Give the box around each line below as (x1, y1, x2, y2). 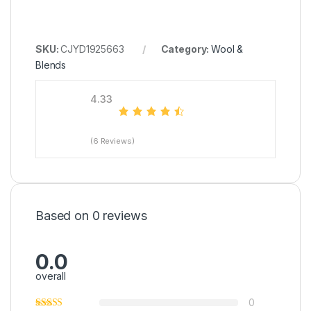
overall (35, 269, 67, 282)
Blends (35, 58, 67, 71)
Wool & (211, 42, 244, 55)
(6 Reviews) (90, 135, 135, 146)
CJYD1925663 (60, 42, 124, 55)
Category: (160, 42, 212, 55)
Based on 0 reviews (35, 208, 147, 223)
